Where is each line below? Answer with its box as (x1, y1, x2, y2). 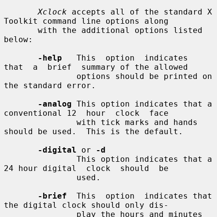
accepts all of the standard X (67, 7, 212, 16)
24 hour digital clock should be (4, 163, 169, 173)
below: (4, 34, 33, 44)
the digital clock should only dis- (4, 200, 169, 210)
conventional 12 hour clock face (4, 108, 169, 118)
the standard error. (4, 80, 96, 90)
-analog (38, 99, 72, 108)
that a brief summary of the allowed (4, 62, 188, 72)
